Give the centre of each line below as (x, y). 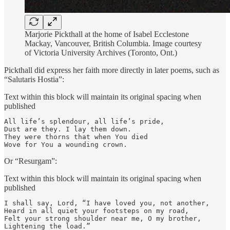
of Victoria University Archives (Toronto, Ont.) (101, 52)
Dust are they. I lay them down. (68, 129)
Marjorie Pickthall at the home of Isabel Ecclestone (107, 34)
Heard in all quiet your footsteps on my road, (97, 210)
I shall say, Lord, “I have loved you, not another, (107, 203)
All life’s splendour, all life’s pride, (84, 121)
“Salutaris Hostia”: (34, 79)
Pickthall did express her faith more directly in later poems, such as (112, 70)
